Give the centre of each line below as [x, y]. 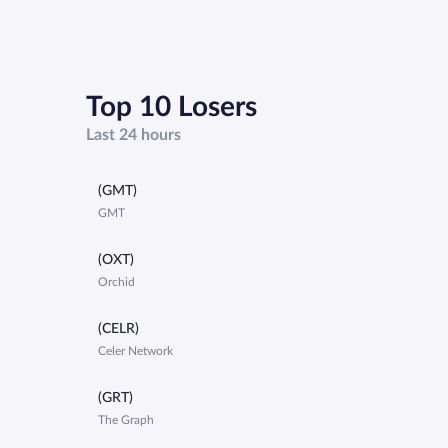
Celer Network [135, 351]
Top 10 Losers [171, 107]
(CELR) [118, 329]
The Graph [126, 420]
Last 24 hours [133, 135]
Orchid [116, 282]
